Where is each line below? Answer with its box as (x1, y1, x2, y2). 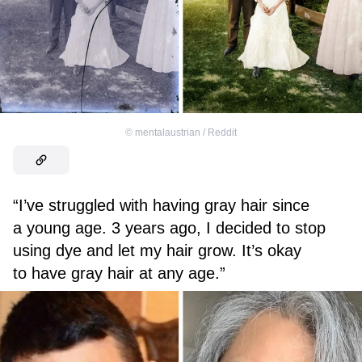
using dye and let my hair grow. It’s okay (13, 242, 301, 260)
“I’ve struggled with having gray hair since (13, 196, 309, 215)
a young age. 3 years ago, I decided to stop (13, 219, 326, 238)
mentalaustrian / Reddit (135, 127, 237, 139)
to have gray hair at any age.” (13, 264, 225, 283)
